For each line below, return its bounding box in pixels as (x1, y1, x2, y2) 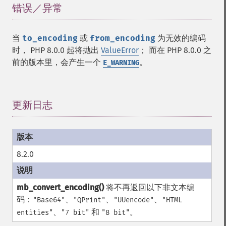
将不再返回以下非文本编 (104, 183, 195, 192)
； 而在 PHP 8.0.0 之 (139, 45, 211, 55)
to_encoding (22, 33, 78, 43)
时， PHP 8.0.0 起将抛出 (12, 45, 101, 55)
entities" (17, 208, 53, 217)
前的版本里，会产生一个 (12, 58, 103, 67)
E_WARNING (103, 59, 139, 67)
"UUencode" (114, 196, 154, 204)
